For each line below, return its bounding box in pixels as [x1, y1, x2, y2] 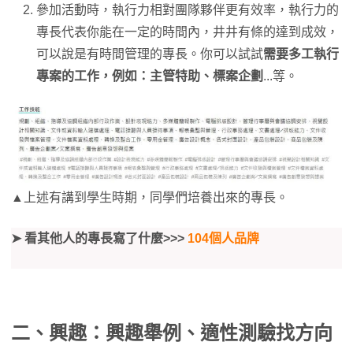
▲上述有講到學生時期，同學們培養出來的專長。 [11, 190, 288, 204]
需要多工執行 [263, 47, 339, 61]
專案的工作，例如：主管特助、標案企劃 [36, 69, 263, 83]
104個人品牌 [188, 231, 259, 245]
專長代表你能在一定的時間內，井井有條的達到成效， [36, 25, 339, 39]
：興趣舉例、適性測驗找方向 [87, 321, 333, 344]
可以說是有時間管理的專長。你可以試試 [36, 47, 263, 61]
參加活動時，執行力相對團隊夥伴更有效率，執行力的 [36, 3, 339, 17]
